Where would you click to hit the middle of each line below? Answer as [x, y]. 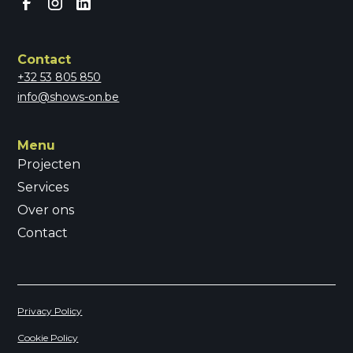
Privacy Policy [50, 311]
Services [43, 188]
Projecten [49, 165]
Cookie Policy [48, 338]
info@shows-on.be [69, 97]
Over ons [46, 210]
